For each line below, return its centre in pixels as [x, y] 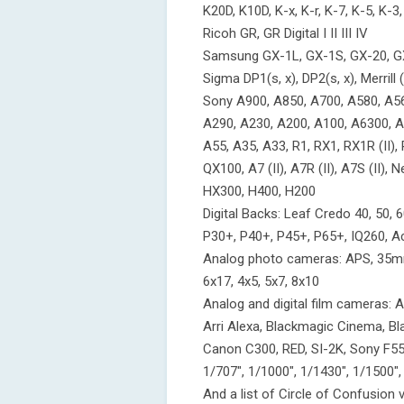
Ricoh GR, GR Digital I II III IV [285, 33]
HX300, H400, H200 [259, 191]
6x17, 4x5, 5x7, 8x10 [261, 281]
